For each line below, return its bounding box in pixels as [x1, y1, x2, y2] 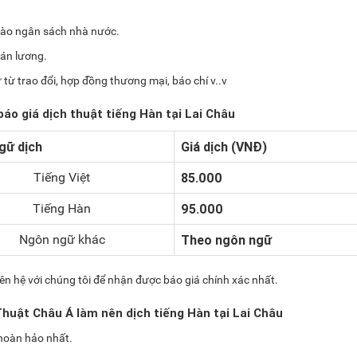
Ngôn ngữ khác [18, 232, 105, 247]
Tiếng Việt [33, 170, 90, 185]
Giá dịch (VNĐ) [181, 139, 267, 155]
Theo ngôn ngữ [181, 232, 272, 248]
